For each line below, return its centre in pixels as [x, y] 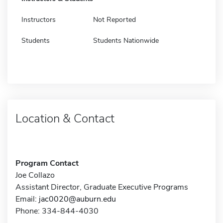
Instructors [39, 19]
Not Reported [114, 19]
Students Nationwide [126, 40]
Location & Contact [65, 118]
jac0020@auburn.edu [77, 199]
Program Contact [47, 163]
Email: [27, 199]
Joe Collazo [35, 175]
